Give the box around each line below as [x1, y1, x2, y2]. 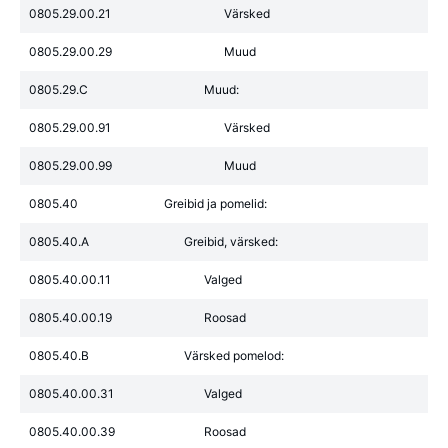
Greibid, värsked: [184, 234, 278, 249]
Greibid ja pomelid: [164, 196, 267, 211]
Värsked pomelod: [184, 348, 284, 363]
